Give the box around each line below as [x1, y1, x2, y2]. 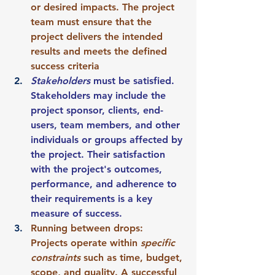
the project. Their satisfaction [31, 148, 168, 160]
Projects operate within [31, 236, 141, 249]
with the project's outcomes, [31, 163, 165, 175]
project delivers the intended [31, 30, 166, 42]
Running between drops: [31, 222, 146, 234]
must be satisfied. [93, 74, 177, 87]
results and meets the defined [31, 45, 170, 57]
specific [141, 236, 178, 249]
